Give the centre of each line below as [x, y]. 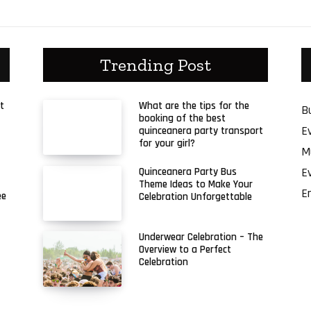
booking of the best [183, 118]
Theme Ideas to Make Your [196, 184]
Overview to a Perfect [185, 250]
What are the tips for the [194, 106]
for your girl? [167, 143]
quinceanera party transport [201, 131]
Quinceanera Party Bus [188, 171]
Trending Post [155, 64]
